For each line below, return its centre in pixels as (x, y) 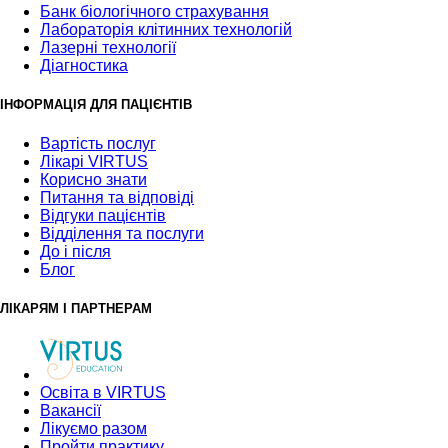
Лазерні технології (108, 48)
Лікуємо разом (93, 428)
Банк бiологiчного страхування (154, 12)
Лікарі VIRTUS (94, 161)
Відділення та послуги (122, 233)
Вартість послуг (98, 143)
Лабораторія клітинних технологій (166, 30)
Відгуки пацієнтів (103, 215)
